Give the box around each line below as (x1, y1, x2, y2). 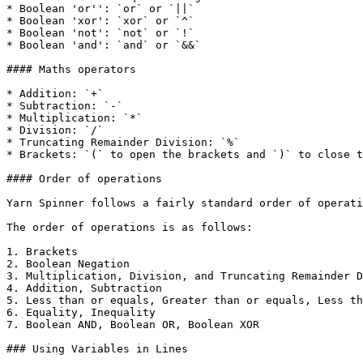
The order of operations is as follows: (6, 221, 253, 233)
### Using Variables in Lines (6, 343, 188, 355)
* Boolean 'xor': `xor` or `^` (6, 15, 194, 27)
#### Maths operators (6, 63, 136, 75)
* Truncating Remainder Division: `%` (6, 136, 240, 148)
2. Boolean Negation (6, 258, 130, 270)
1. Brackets (6, 246, 78, 258)
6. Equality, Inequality (6, 306, 156, 318)
